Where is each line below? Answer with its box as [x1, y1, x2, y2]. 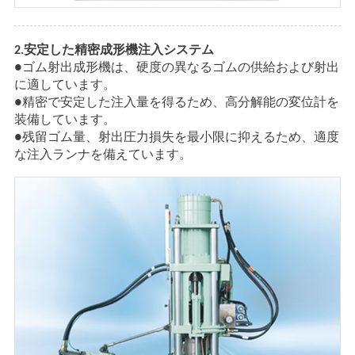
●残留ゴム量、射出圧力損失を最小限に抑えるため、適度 [13, 131, 339, 144]
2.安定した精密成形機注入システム [13, 44, 214, 57]
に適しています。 [13, 78, 116, 92]
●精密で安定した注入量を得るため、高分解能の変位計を [13, 96, 339, 109]
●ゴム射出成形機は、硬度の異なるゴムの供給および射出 [13, 61, 339, 74]
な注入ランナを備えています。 [13, 148, 192, 162]
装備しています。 [13, 113, 116, 127]
